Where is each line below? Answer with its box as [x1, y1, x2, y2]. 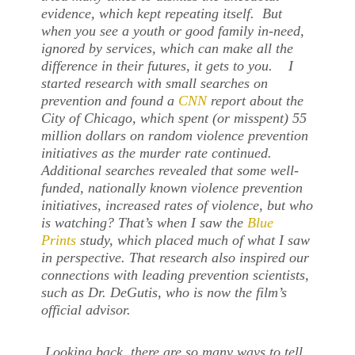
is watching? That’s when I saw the [41, 214, 248, 231]
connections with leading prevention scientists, [41, 266, 310, 283]
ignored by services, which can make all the [41, 40, 294, 56]
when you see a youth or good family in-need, [41, 22, 305, 39]
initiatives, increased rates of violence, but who [41, 197, 314, 213]
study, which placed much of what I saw [76, 231, 311, 248]
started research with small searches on [41, 74, 269, 91]
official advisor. [41, 301, 132, 318]
